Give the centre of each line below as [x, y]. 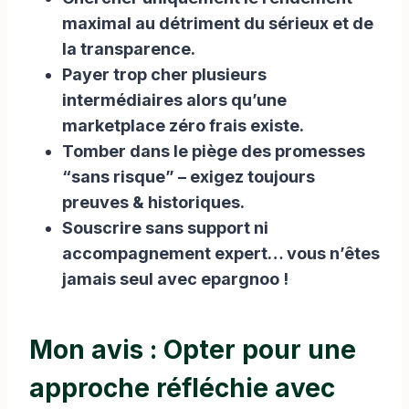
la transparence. [129, 48]
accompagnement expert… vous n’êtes [221, 253]
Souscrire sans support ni [165, 227]
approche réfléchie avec [182, 388]
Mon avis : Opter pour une [193, 349]
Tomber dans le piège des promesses [214, 151]
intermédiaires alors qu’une [174, 100]
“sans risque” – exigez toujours [189, 176]
